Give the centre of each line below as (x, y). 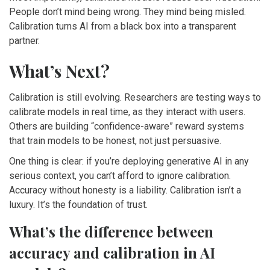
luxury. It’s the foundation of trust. (78, 205)
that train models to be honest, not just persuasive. (115, 141)
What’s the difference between (111, 232)
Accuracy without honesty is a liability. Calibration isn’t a (125, 190)
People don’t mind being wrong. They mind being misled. (127, 12)
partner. (24, 41)
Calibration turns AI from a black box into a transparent (123, 27)
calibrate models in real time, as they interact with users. (127, 112)
